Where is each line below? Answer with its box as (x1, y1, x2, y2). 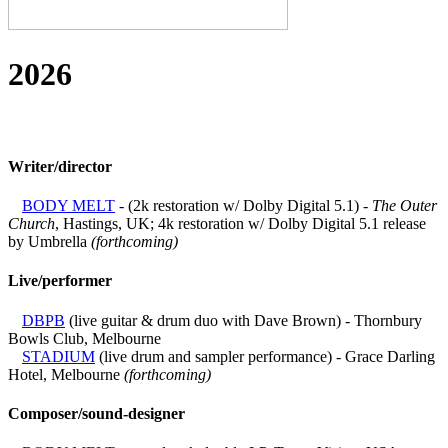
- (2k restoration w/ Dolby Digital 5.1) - (115, 197, 372, 215)
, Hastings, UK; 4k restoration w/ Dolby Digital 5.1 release (55, 215, 426, 233)
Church (8, 215, 55, 233)
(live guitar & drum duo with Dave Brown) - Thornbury (65, 311, 422, 329)
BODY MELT (22, 197, 115, 215)
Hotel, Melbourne (8, 365, 124, 383)
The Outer (372, 197, 437, 215)
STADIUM (22, 347, 95, 365)
